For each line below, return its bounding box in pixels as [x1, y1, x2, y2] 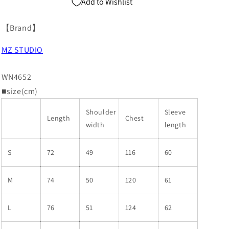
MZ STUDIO [1, 44, 43, 55]
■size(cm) [1, 86, 38, 97]
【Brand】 [1, 22, 40, 33]
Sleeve [164, 107, 186, 117]
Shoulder [85, 107, 117, 117]
